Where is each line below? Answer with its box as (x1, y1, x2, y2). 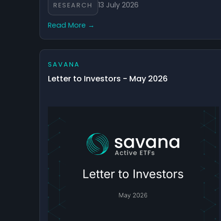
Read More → (48, 20, 95, 30)
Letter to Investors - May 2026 (48, 73, 168, 84)
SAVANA (48, 60, 80, 69)
